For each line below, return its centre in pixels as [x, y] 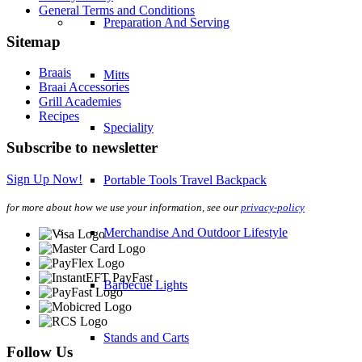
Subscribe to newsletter [82, 147]
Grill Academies [80, 102]
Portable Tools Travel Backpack [185, 180]
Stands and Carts [146, 338]
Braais [55, 73]
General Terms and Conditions [117, 10]
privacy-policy [273, 207]
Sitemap [34, 41]
